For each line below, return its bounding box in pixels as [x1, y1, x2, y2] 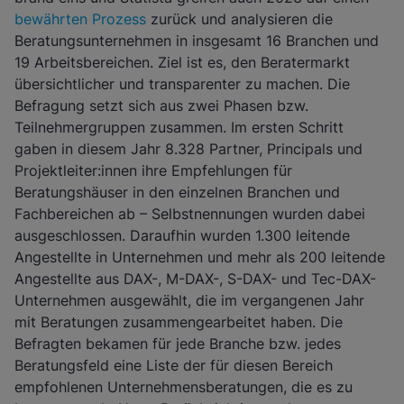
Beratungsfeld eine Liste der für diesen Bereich [14, 356, 333, 374]
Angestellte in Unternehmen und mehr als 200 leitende [14, 248, 385, 266]
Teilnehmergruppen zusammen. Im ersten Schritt [14, 118, 344, 136]
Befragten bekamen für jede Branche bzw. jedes [14, 335, 341, 353]
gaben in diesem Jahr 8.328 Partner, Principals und [14, 140, 363, 158]
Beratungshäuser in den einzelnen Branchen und [14, 183, 340, 201]
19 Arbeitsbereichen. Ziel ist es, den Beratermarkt [14, 53, 350, 71]
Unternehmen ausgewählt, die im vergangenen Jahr [14, 291, 364, 309]
